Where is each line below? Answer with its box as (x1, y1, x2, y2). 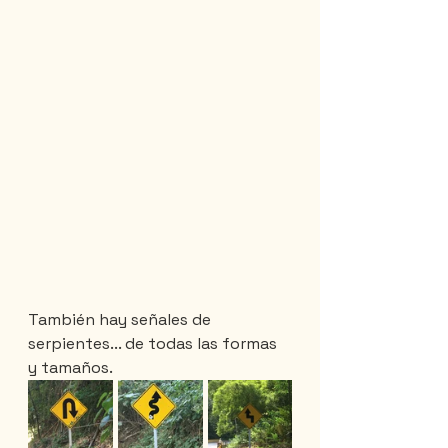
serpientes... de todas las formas (28, 333, 281, 355)
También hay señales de (28, 309, 215, 331)
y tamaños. (28, 357, 113, 379)
